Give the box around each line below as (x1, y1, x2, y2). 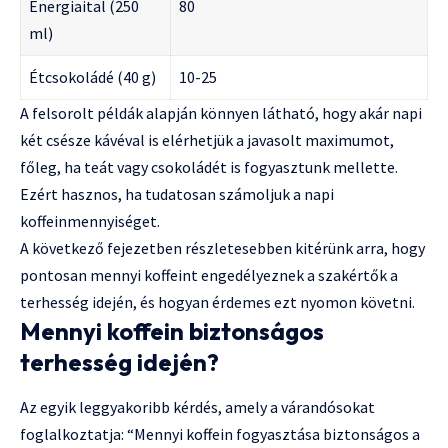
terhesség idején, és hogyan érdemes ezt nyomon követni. (20, 291, 415, 312)
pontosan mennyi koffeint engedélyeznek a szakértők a (20, 264, 398, 285)
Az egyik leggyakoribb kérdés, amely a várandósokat (20, 397, 375, 418)
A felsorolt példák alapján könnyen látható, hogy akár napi (20, 102, 422, 123)
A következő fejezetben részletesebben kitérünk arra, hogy (20, 237, 425, 258)
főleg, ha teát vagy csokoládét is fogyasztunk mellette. (20, 156, 398, 177)
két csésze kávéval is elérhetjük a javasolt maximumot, (20, 129, 394, 150)
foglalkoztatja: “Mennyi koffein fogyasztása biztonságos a (20, 424, 420, 445)
